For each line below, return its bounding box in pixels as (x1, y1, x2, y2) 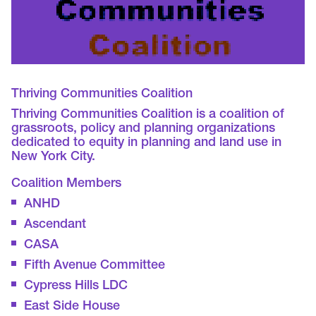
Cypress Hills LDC (24, 279, 128, 293)
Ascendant (24, 218, 87, 231)
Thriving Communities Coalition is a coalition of (11, 108, 285, 121)
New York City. (11, 150, 96, 164)
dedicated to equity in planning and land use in (11, 136, 282, 150)
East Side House (24, 300, 121, 313)
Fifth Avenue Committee (24, 259, 166, 272)
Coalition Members (11, 177, 122, 190)
